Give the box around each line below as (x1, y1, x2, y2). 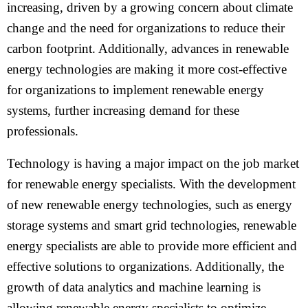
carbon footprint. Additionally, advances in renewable (7, 41, 289, 56)
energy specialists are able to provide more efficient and (7, 239, 297, 253)
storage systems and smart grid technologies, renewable (7, 218, 296, 232)
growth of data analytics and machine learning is (7, 280, 261, 294)
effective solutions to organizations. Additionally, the (7, 259, 284, 274)
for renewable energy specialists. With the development (7, 177, 296, 191)
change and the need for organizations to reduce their (7, 21, 285, 35)
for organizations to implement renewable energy (7, 82, 264, 97)
